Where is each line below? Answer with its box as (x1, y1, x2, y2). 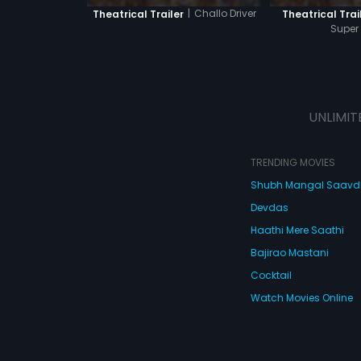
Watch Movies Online (250, 291, 353, 305)
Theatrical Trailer (92, 6, 184, 21)
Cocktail (250, 268, 292, 282)
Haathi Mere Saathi (250, 223, 344, 237)
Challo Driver (193, 6, 256, 20)
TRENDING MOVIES (250, 156, 335, 169)
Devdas (250, 201, 288, 214)
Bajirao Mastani (250, 246, 329, 259)
